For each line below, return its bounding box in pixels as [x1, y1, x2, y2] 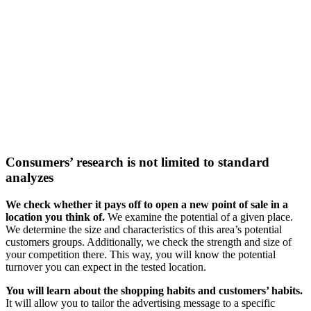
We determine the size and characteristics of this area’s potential [6, 223, 282, 235]
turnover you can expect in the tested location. [6, 260, 206, 273]
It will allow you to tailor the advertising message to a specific [6, 296, 275, 309]
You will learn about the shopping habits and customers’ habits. [6, 284, 303, 296]
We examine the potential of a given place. [105, 210, 293, 223]
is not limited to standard [124, 154, 269, 169]
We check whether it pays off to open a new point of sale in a [6, 198, 288, 210]
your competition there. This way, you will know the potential [6, 248, 276, 260]
